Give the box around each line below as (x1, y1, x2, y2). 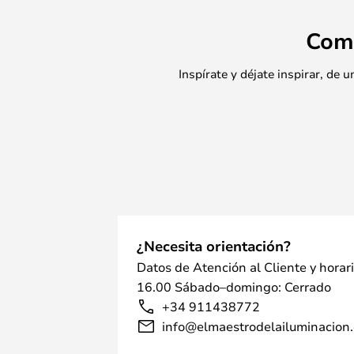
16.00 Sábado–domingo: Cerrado (137, 278, 331, 296)
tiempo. (150, 2, 194, 19)
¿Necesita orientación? (137, 236, 291, 256)
